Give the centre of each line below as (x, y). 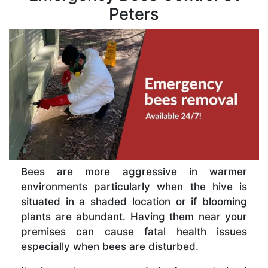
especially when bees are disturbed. (110, 246)
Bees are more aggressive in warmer (134, 171)
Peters (134, 14)
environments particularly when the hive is (134, 186)
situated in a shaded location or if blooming (134, 201)
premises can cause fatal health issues (134, 231)
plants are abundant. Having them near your (134, 216)
